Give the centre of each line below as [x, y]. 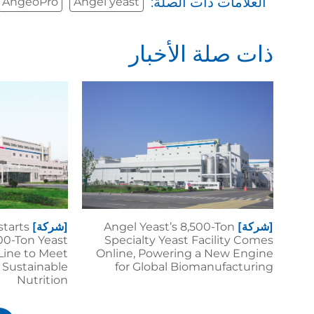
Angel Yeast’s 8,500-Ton [169, 227]
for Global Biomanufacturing [194, 267]
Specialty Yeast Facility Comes [189, 240]
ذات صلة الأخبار [201, 54]
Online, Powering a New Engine [185, 254]
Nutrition [42, 280]
